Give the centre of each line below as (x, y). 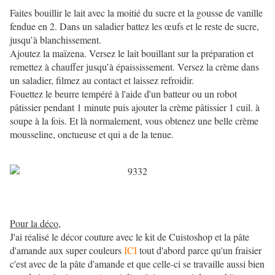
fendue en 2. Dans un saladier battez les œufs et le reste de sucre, (134, 26)
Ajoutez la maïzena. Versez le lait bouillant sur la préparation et (132, 53)
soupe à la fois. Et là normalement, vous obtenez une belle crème (134, 121)
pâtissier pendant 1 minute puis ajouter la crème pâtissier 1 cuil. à (135, 107)
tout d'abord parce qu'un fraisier (199, 250)
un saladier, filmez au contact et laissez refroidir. (102, 80)
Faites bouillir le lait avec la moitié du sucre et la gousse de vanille (136, 13)
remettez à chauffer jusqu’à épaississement (91, 67)
